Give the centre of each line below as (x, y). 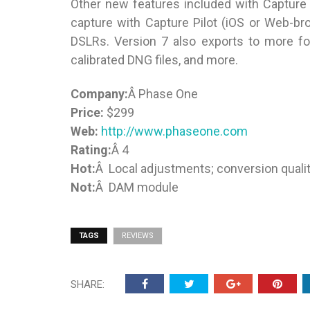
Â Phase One (163, 94)
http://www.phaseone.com (174, 131)
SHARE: (88, 284)
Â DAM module (137, 187)
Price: (87, 112)
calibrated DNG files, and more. (154, 60)
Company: (99, 94)
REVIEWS (138, 236)
